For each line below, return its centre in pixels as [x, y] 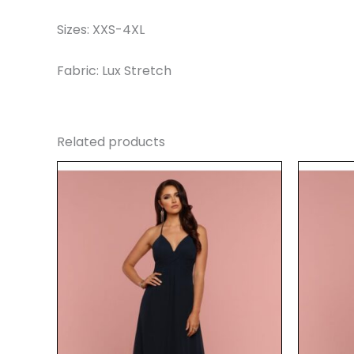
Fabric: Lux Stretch [114, 70]
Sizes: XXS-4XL [101, 30]
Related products [111, 141]
